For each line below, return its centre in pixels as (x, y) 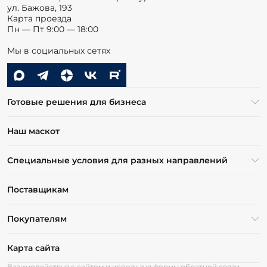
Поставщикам (38, 190)
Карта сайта (33, 248)
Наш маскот (33, 131)
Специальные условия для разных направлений (117, 161)
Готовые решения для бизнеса (77, 102)
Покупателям (37, 219)
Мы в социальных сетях (59, 51)
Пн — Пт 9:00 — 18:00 (53, 30)
